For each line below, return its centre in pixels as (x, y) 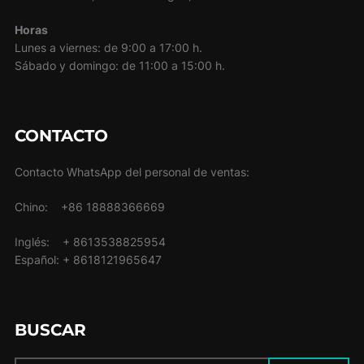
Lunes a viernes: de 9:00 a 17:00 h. (108, 47)
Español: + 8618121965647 (88, 259)
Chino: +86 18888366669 (89, 206)
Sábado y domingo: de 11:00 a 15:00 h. (119, 65)
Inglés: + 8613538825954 (90, 241)
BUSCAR (50, 329)
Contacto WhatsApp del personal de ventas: (132, 171)
